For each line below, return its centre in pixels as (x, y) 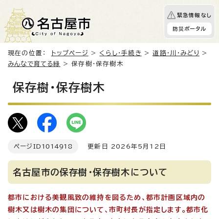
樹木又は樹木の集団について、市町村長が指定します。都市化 (108, 210)
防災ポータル (189, 29)
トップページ (70, 53)
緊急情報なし (194, 15)
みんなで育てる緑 (34, 64)
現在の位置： (30, 53)
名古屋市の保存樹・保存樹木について (90, 172)
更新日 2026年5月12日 (122, 146)
